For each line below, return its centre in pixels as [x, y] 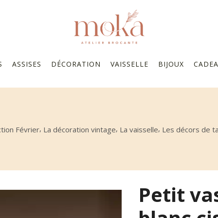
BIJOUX [171, 64]
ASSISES [27, 64]
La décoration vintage [80, 129]
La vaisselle [139, 129]
